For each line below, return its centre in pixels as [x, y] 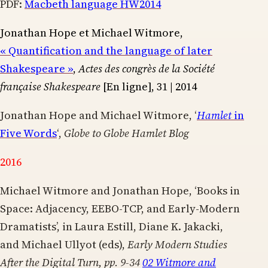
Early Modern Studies [177, 244]
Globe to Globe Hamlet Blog [127, 133]
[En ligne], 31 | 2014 [149, 86]
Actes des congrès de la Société [147, 68]
